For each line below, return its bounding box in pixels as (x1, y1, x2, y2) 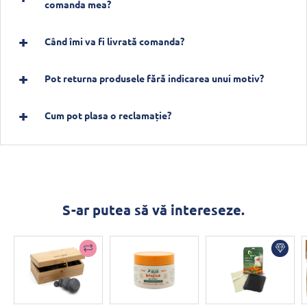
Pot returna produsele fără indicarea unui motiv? (45, 71, 264, 84)
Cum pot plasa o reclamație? (45, 108, 171, 121)
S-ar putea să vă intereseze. (62, 200, 245, 219)
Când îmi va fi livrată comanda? (45, 34, 184, 47)
